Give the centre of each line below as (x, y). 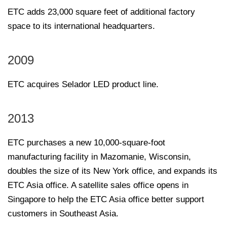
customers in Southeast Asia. (63, 213)
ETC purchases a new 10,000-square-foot (86, 142)
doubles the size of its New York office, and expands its (112, 171)
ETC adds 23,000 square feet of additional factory (101, 12)
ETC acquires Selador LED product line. (83, 84)
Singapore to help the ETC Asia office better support (106, 199)
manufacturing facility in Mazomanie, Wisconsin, (99, 157)
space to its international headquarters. (81, 26)
